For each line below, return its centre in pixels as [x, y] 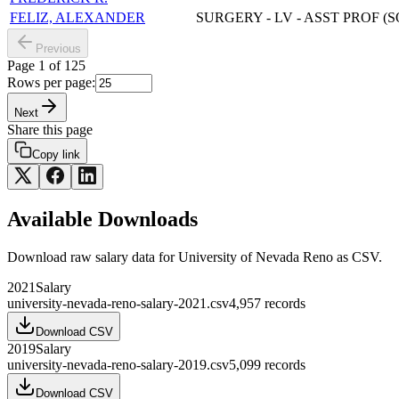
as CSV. [358, 257]
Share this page [50, 130]
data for [153, 257]
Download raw [51, 257]
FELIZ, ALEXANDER [77, 18]
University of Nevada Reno [256, 257]
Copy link [56, 155]
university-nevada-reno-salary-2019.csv [118, 365]
